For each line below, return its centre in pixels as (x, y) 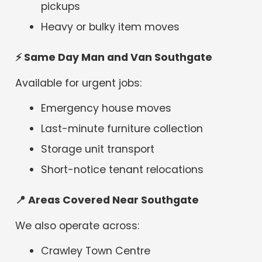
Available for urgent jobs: (79, 83)
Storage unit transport (98, 149)
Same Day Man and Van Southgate (117, 58)
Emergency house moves (106, 108)
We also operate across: (77, 225)
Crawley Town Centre (96, 251)
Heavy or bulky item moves (111, 27)
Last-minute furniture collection (122, 129)
